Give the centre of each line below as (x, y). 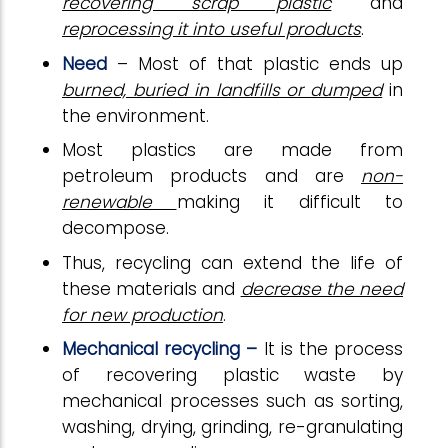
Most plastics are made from (232, 150)
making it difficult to (289, 202)
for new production (142, 314)
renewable (119, 202)
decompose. (115, 228)
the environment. (138, 115)
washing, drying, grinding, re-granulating (232, 427)
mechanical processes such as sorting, (232, 401)
